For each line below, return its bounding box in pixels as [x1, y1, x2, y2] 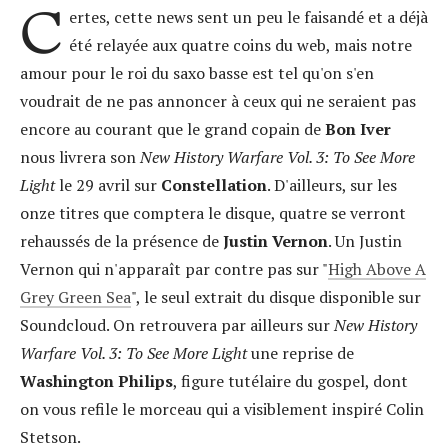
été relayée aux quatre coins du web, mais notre [68, 34, 412, 56]
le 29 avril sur [59, 174, 161, 196]
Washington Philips [20, 370, 173, 392]
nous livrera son [20, 146, 140, 168]
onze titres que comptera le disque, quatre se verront [20, 202, 406, 224]
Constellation [161, 174, 267, 196]
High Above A [328, 258, 426, 280]
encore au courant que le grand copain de [20, 118, 325, 140]
